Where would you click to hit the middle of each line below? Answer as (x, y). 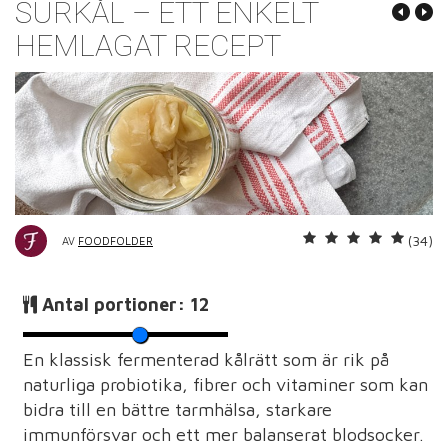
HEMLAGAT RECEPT (148, 45)
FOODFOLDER (115, 241)
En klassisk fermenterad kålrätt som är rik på (206, 360)
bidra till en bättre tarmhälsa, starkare (177, 410)
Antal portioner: (116, 305)
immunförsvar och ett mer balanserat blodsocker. (223, 435)
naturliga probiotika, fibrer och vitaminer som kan (225, 385)
